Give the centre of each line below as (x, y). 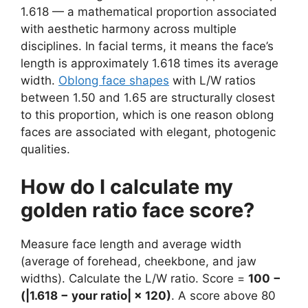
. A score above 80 (223, 296)
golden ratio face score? (137, 210)
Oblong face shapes (114, 80)
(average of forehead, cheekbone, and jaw (139, 262)
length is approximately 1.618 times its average (150, 63)
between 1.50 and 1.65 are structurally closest (148, 97)
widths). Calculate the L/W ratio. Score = (134, 279)
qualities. (45, 149)
